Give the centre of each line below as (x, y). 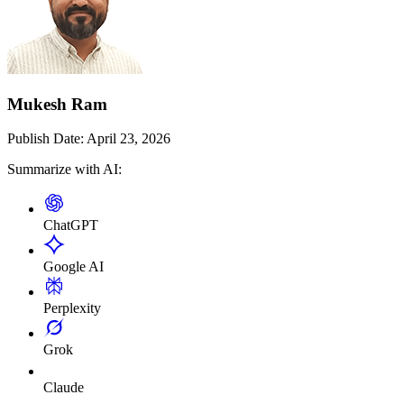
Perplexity (72, 308)
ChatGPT (71, 225)
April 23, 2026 (127, 139)
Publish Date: (46, 139)
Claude (64, 388)
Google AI (73, 267)
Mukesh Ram (57, 104)
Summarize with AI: (64, 170)
